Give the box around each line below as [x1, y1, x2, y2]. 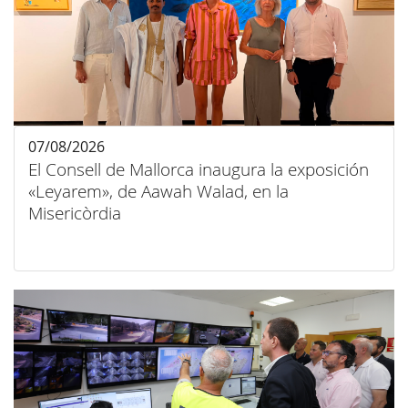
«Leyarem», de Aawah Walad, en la [28, 179, 289, 204]
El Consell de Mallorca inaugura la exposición [28, 158, 369, 182]
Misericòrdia [28, 201, 121, 226]
